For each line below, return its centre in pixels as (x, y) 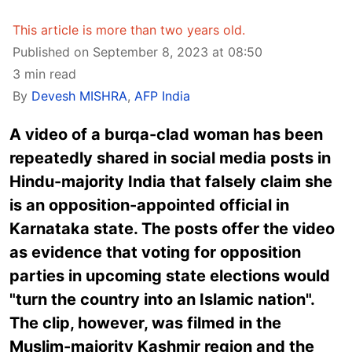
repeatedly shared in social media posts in (170, 158)
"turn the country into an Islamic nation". (162, 299)
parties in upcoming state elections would (170, 276)
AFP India (162, 96)
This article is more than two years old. (129, 30)
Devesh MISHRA (79, 96)
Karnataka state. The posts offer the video (172, 229)
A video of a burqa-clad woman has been (166, 134)
